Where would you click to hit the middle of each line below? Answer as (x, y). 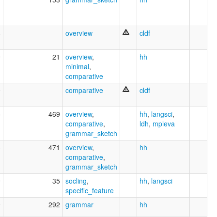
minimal (77, 66)
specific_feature (90, 190)
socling (76, 180)
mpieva (164, 123)
